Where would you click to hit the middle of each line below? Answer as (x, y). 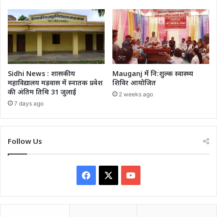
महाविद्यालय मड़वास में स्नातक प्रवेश (55, 82)
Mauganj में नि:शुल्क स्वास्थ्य (153, 73)
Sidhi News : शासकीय (41, 73)
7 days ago (29, 103)
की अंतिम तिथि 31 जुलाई (42, 92)
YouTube (152, 174)
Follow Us (25, 141)
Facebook (110, 174)
